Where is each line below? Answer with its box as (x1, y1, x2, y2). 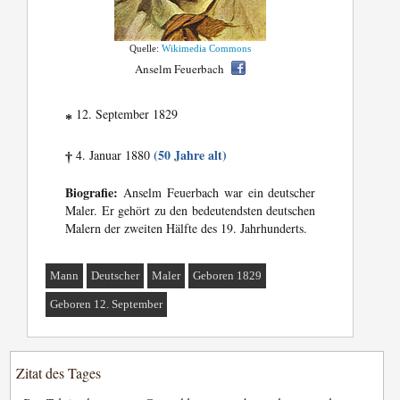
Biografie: (65, 183, 119, 203)
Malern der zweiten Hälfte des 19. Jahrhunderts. (65, 220, 308, 237)
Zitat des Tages (16, 363, 102, 383)
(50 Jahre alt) (154, 146, 228, 165)
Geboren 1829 (193, 269, 262, 283)
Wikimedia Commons (162, 43, 252, 54)
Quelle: (129, 43, 162, 54)
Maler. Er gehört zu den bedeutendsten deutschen (65, 202, 316, 220)
